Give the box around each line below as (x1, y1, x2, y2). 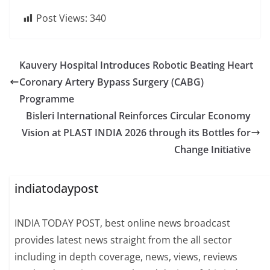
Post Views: (36, 11, 87, 25)
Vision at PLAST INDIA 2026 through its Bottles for (22, 126, 251, 139)
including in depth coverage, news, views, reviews (14, 250, 238, 264)
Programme (19, 92, 74, 105)
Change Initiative (174, 143, 251, 156)
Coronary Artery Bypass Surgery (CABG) (19, 75, 204, 89)
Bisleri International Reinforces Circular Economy (26, 109, 251, 122)
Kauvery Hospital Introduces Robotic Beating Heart (19, 58, 253, 72)
